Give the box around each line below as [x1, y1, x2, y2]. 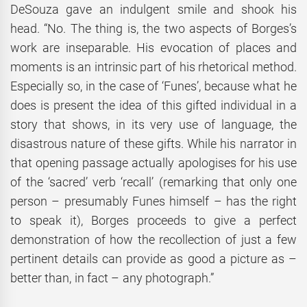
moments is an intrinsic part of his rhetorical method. [10, 60, 297, 75]
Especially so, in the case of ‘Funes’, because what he [10, 79, 297, 94]
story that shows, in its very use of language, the [10, 117, 297, 132]
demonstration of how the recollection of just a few [10, 232, 297, 247]
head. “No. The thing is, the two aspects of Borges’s [10, 21, 297, 36]
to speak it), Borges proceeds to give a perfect [10, 213, 297, 228]
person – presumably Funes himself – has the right [10, 194, 297, 209]
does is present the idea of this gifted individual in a [10, 98, 297, 113]
